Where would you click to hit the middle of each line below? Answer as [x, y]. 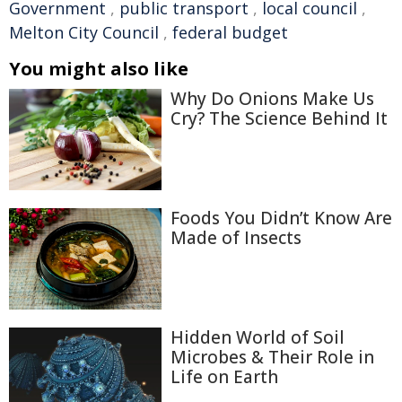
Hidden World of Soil [258, 338]
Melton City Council [84, 32]
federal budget [230, 32]
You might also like [99, 69]
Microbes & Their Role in [272, 358]
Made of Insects [236, 237]
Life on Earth [224, 377]
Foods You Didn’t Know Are [281, 218]
